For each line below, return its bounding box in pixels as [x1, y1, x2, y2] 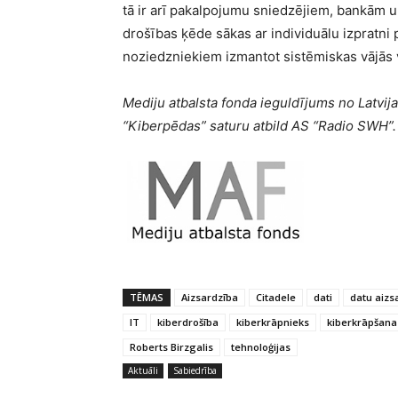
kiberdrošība [157, 315, 219, 330]
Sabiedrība [173, 364, 217, 378]
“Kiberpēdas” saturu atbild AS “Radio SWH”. [123, 117, 396, 135]
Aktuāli [128, 364, 158, 378]
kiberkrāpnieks [236, 315, 309, 330]
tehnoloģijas [231, 340, 291, 354]
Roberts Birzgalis [130, 340, 213, 354]
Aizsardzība [181, 291, 238, 305]
